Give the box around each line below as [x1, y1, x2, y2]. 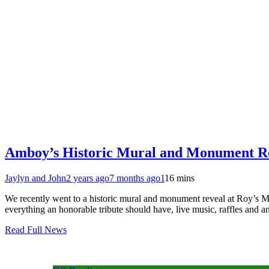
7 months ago [109, 173, 160, 184]
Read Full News [5, 225, 67, 235]
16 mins [165, 173, 195, 184]
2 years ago [66, 173, 109, 184]
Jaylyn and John [5, 173, 66, 184]
